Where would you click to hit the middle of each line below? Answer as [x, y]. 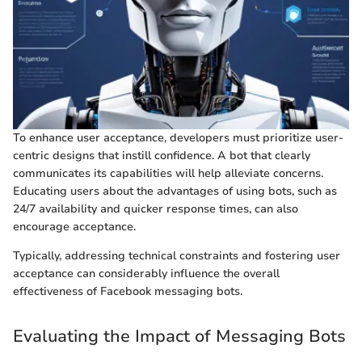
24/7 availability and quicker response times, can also [156, 209]
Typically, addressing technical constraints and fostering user [177, 256]
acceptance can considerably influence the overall [146, 274]
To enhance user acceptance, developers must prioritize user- [178, 138]
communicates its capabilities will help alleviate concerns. [168, 174]
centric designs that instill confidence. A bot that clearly [162, 156]
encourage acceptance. [74, 227]
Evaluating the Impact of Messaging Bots [179, 337]
